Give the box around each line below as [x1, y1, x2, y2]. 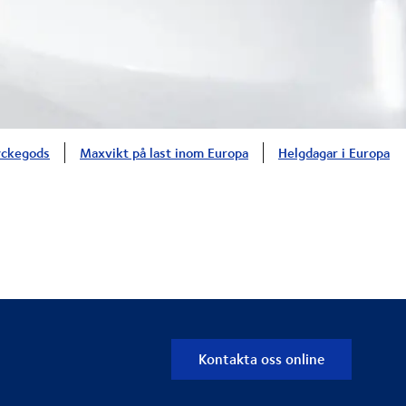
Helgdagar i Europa [278, 142, 390, 164]
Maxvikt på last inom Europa [80, 142, 248, 164]
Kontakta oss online [198, 348, 324, 370]
